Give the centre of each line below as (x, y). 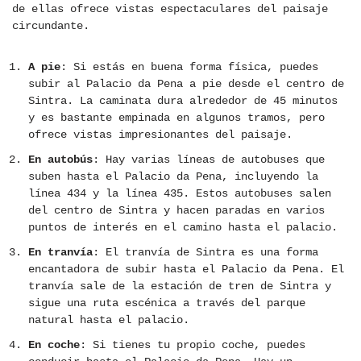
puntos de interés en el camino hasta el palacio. (183, 228)
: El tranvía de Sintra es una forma (205, 253)
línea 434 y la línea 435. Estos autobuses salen (180, 194)
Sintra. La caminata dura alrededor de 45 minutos (183, 101)
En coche (54, 345)
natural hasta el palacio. (109, 320)
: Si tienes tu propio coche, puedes (193, 345)
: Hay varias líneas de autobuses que (209, 160)
